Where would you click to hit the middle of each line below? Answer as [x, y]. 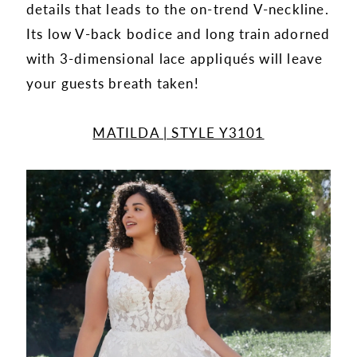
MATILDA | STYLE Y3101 [178, 132]
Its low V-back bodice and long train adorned [178, 33]
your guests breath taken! [114, 82]
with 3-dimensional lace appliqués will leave [175, 58]
